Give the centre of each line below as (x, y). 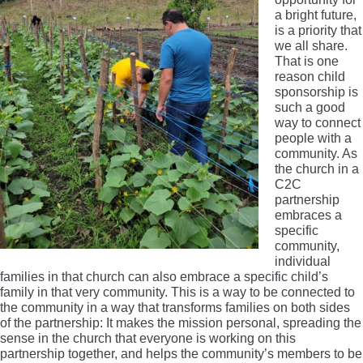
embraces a (308, 216)
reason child (310, 77)
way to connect (318, 123)
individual (303, 262)
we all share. (311, 46)
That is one (307, 62)
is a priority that (318, 31)
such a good (310, 108)
